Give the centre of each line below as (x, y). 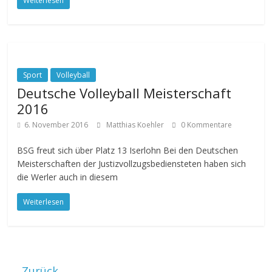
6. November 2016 (56, 125)
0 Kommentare (206, 125)
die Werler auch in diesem (68, 177)
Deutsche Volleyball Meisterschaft (124, 93)
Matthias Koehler (136, 125)
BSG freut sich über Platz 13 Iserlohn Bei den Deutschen (128, 150)
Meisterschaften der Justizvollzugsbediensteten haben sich (132, 164)
